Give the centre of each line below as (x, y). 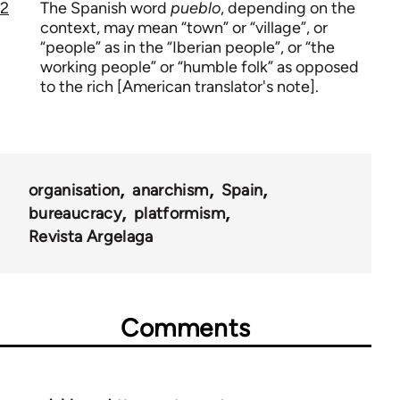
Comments (186, 328)
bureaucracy (75, 214)
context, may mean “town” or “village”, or (184, 27)
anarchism (171, 191)
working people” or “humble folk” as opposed (200, 67)
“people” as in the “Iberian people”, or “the (187, 47)
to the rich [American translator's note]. (179, 86)
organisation (75, 191)
